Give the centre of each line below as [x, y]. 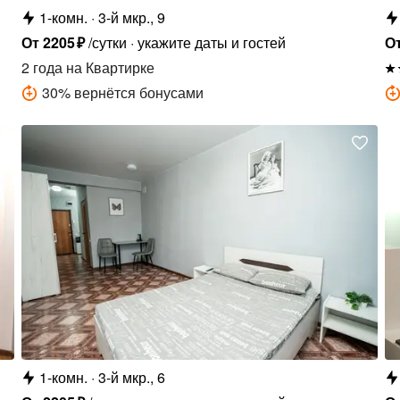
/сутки [107, 42]
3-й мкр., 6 [132, 378]
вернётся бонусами [139, 92]
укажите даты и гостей [211, 42]
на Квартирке [109, 67]
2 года [42, 67]
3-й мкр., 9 [132, 17]
